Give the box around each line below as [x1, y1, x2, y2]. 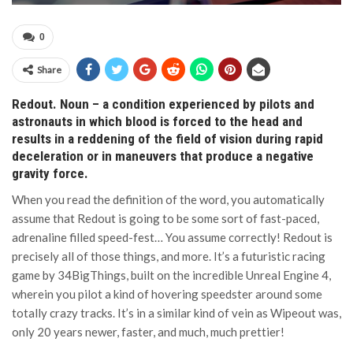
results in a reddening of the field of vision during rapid [12, 131, 323, 147]
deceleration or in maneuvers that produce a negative [12, 148, 314, 164]
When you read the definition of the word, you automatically [12, 192, 325, 206]
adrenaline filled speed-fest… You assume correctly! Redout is [12, 230, 333, 244]
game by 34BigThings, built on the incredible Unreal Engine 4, [12, 268, 331, 282]
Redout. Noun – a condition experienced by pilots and [12, 96, 314, 112]
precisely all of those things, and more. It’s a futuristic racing [12, 249, 325, 263]
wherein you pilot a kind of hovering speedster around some [12, 287, 322, 301]
